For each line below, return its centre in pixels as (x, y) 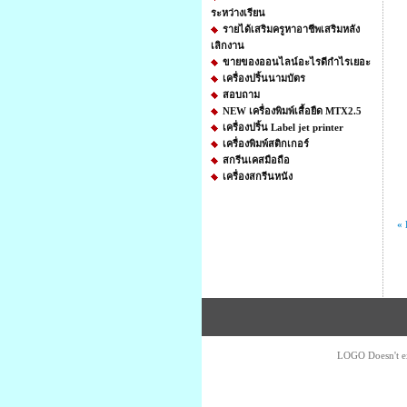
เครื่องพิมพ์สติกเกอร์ (266, 144)
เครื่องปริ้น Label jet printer (283, 127)
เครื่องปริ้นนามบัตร (264, 78)
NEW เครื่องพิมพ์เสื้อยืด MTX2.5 (292, 111)
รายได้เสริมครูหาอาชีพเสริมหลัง (291, 29)
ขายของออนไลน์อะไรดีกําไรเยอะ (297, 62)
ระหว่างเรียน (238, 13)
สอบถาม (241, 94)
